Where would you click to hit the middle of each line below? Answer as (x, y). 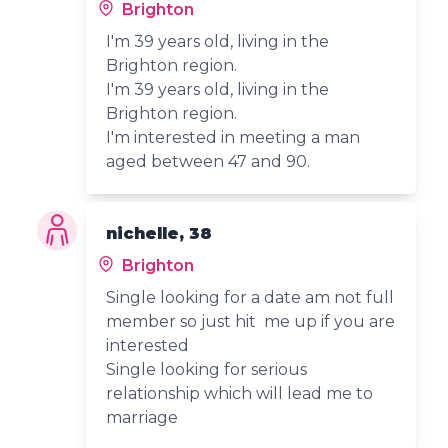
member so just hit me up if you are (251, 321)
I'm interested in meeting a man (233, 137)
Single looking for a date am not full (250, 297)
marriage (142, 417)
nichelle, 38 (159, 233)
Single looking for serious (207, 369)
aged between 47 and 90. (208, 161)
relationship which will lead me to (240, 393)
